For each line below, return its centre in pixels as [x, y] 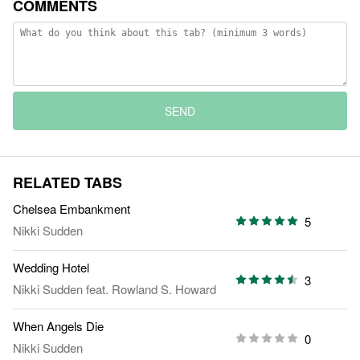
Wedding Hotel [51, 268]
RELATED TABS [67, 183]
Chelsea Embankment [72, 209]
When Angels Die [58, 326]
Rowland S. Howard [164, 289]
